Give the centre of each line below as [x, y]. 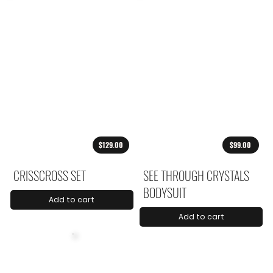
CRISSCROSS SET [50, 176]
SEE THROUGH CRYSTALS [196, 176]
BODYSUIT [165, 193]
